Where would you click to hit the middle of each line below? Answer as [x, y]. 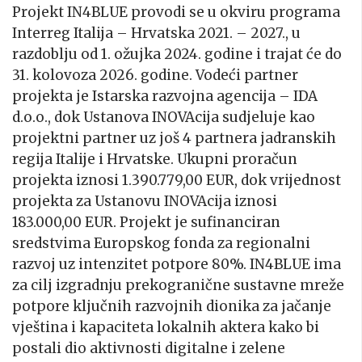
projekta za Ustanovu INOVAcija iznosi [145, 201]
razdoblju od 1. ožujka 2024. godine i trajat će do [177, 54]
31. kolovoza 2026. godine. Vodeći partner [155, 75]
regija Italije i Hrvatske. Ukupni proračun [155, 159]
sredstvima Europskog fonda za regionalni [161, 243]
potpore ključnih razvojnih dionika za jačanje [172, 306]
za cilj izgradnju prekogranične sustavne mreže [178, 285]
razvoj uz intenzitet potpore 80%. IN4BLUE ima [177, 264]
